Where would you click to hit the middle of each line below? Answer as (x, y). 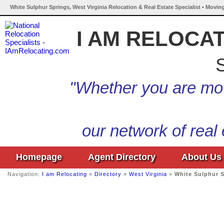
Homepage (39, 157)
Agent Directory (122, 157)
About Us (201, 157)
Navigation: (25, 174)
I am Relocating (64, 174)
